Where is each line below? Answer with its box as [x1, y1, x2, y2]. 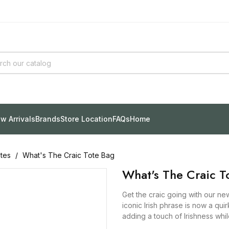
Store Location [60, 114, 112, 124]
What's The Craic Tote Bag [22, 150, 114, 159]
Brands [35, 114, 60, 124]
